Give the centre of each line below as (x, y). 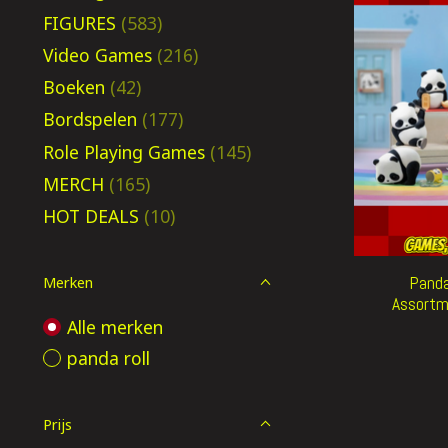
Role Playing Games (124, 151)
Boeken (74, 87)
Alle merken (114, 327)
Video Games (97, 54)
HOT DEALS (91, 216)
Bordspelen (90, 119)
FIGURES (79, 22)
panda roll (108, 357)
